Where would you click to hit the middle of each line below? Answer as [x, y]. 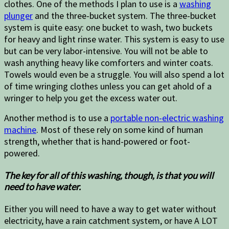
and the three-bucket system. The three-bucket [124, 15]
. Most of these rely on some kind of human [120, 129]
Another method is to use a [57, 118]
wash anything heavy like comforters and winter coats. [109, 62]
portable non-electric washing [167, 118]
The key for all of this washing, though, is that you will [109, 176]
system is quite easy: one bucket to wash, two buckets [108, 27]
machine [20, 129]
